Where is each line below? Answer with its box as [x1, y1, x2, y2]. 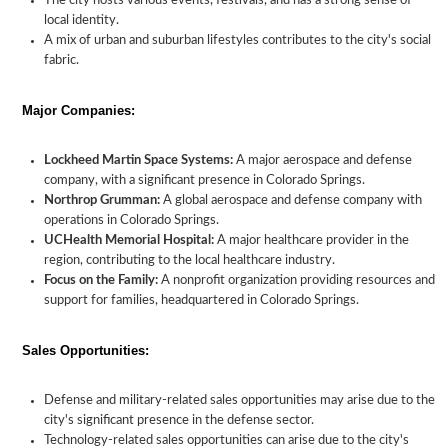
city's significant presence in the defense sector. [44, 414, 314, 427]
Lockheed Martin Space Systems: [44, 154, 233, 167]
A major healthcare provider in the [214, 234, 409, 247]
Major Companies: [22, 103, 135, 118]
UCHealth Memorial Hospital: [44, 234, 214, 247]
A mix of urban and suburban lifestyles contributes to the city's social [44, 34, 431, 47]
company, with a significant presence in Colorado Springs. [44, 174, 365, 187]
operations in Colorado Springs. [44, 214, 219, 227]
